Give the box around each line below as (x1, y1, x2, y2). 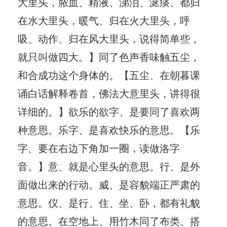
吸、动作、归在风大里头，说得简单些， (18, 30, 200, 46)
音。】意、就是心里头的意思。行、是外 (18, 158, 200, 173)
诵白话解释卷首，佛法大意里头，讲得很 (18, 85, 200, 100)
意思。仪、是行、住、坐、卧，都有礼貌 (18, 195, 200, 210)
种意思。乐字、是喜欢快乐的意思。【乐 (18, 122, 200, 137)
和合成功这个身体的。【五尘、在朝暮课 (18, 67, 200, 82)
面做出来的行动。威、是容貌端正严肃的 (18, 176, 200, 192)
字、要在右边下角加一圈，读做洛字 (18, 140, 180, 155)
